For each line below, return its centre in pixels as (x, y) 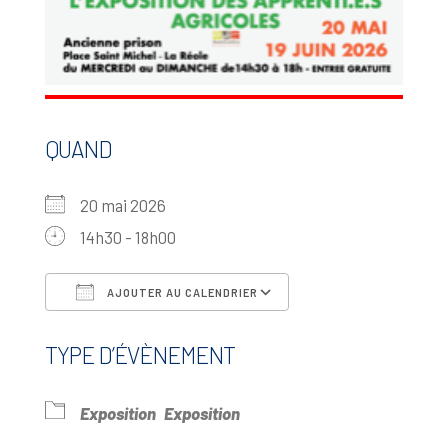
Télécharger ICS (143, 330)
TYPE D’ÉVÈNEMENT (139, 354)
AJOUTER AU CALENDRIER (180, 292)
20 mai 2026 (128, 204)
